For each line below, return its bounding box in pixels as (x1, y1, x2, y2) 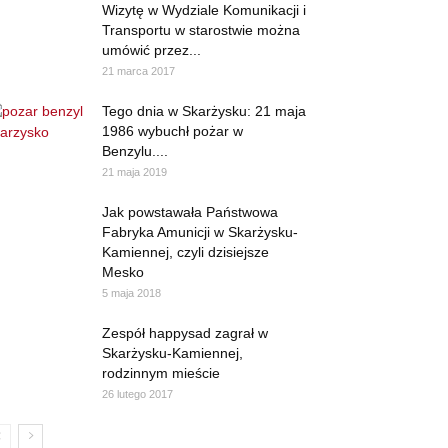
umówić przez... (102, 42, 201, 58)
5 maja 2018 (102, 287, 161, 299)
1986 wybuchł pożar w (102, 123, 243, 139)
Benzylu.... (102, 143, 168, 159)
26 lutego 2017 (102, 388, 173, 400)
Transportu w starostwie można (102, 22, 300, 38)
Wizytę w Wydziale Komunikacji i (102, 2, 306, 18)
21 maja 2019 (102, 166, 167, 178)
